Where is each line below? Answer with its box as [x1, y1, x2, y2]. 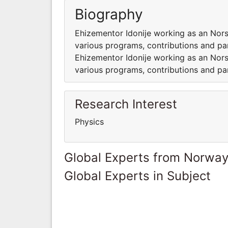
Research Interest [75, 96, 177, 111]
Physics [75, 116, 106, 127]
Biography [75, 5, 143, 23]
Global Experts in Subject [64, 168, 211, 183]
